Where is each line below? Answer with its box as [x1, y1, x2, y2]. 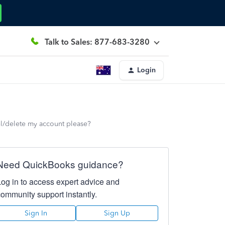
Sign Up [103, 209, 130, 217]
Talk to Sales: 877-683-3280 [45, 37, 150, 47]
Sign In [25, 209, 48, 217]
